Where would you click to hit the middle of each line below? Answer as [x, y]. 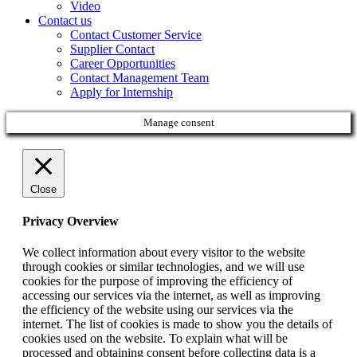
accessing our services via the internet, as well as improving [171, 296]
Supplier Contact [112, 49]
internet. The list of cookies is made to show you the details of [177, 324]
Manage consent [178, 122]
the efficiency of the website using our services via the [158, 310]
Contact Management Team [139, 77]
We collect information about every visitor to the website [164, 253]
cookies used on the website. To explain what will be [155, 339]
